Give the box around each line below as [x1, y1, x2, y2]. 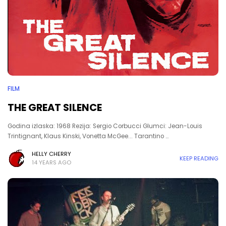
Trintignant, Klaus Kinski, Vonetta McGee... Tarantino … [8, 132, 168, 140]
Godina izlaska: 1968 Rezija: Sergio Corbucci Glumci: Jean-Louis [8, 122, 202, 130]
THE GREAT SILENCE [8, 100, 102, 115]
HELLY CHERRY [32, 150, 71, 158]
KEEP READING [180, 154, 218, 162]
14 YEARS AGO [32, 158, 71, 166]
